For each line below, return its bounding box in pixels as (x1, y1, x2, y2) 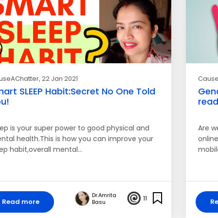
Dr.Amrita (91, 191, 116, 199)
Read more (2, 197, 39, 206)
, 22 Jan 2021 (39, 74, 78, 83)
